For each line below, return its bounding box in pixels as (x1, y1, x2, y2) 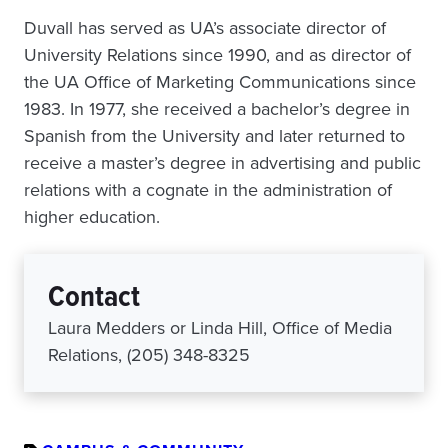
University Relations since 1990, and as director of (24, 42, 411, 67)
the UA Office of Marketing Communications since (24, 69, 416, 94)
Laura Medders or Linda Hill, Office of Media (48, 315, 392, 340)
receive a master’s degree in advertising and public (24, 150, 421, 175)
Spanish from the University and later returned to (24, 123, 405, 148)
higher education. (24, 204, 160, 229)
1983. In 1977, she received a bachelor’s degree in (24, 96, 410, 121)
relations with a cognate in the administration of (24, 177, 392, 202)
